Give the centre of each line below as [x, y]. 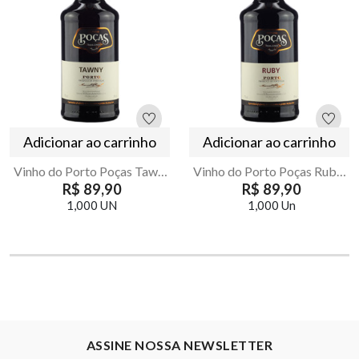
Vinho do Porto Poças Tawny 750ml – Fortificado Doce [163, 171]
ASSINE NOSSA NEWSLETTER [179, 345]
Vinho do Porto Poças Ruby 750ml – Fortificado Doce [341, 171]
